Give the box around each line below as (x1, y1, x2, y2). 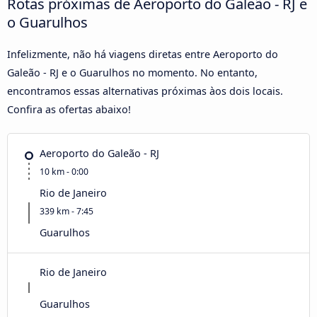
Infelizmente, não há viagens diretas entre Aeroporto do (7, 47, 278, 61)
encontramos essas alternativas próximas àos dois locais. (7, 83, 283, 98)
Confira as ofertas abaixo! (7, 102, 131, 116)
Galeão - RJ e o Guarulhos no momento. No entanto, (7, 65, 258, 79)
